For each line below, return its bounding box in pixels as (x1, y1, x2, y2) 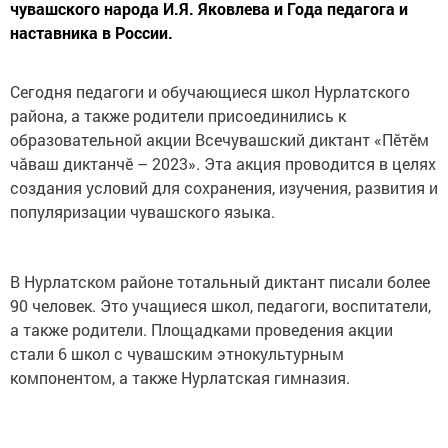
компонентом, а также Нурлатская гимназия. (10, 367, 350, 389)
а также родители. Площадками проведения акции (10, 319, 393, 341)
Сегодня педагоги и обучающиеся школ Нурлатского (10, 81, 410, 103)
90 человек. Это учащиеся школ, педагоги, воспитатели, (10, 295, 431, 317)
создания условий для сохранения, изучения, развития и (10, 177, 438, 199)
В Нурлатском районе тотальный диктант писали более (10, 271, 430, 293)
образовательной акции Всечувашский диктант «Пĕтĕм (10, 129, 429, 151)
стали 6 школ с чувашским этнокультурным (10, 343, 344, 365)
